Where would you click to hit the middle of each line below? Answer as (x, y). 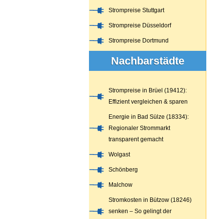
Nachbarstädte (148, 61)
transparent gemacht (136, 139)
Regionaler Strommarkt (139, 128)
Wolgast (119, 154)
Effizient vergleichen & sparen (148, 102)
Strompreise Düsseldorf (140, 25)
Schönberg (123, 170)
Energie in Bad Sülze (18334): (149, 117)
